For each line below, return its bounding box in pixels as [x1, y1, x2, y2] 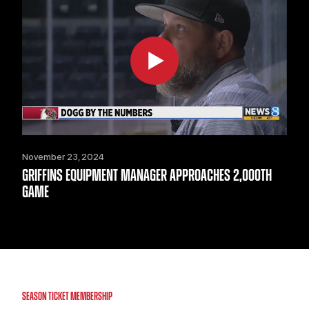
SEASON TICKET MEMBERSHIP [22, 290, 112, 302]
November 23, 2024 [22, 151, 104, 162]
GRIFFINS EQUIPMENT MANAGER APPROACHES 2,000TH [22, 167, 272, 184]
